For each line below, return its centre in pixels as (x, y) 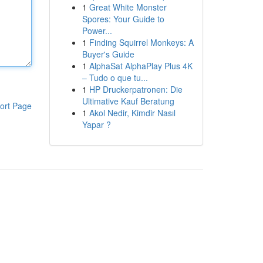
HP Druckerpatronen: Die (136, 89)
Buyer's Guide (108, 54)
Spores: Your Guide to (123, 19)
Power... (97, 31)
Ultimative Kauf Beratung (128, 101)
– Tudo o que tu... (115, 77)
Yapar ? (96, 124)
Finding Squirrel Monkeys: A (141, 42)
